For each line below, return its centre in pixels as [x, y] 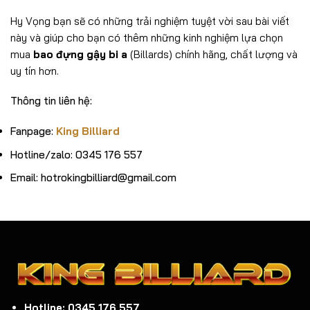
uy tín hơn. [35, 71]
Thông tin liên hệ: [51, 101]
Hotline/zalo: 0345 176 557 [76, 154]
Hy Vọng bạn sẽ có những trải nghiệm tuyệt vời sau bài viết [150, 21]
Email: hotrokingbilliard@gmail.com [93, 177]
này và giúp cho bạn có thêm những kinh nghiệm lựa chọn [147, 37]
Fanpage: [33, 131]
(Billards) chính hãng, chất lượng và [212, 54]
